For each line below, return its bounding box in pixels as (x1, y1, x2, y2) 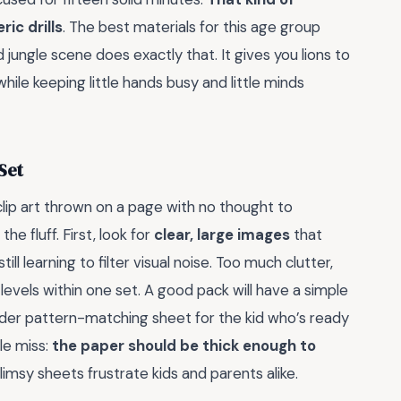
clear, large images (154, 225, 290, 245)
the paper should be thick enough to (52, 336, 316, 356)
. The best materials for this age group (63, 17, 320, 38)
